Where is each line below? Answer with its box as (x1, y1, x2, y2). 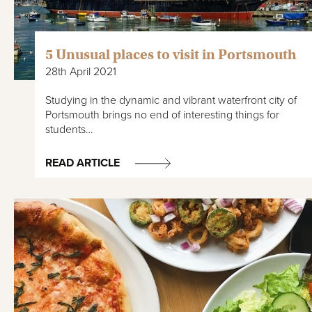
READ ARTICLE (45, 155, 120, 170)
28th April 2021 (45, 64, 116, 79)
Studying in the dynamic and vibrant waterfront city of (45, 93, 297, 107)
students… (45, 122, 93, 136)
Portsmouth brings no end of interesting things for (45, 107, 279, 122)
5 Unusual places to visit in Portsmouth (45, 45, 297, 63)
